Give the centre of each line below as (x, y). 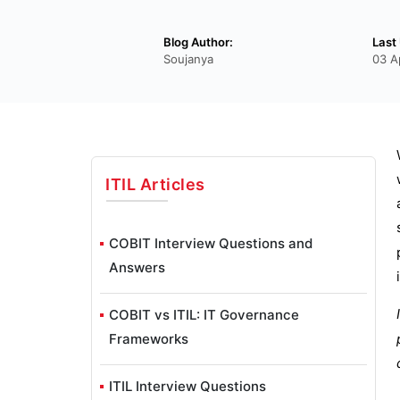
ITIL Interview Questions (187, 386)
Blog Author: (198, 42)
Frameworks (149, 338)
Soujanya (188, 59)
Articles (171, 184)
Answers (137, 267)
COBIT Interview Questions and (211, 243)
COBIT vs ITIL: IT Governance (204, 314)
